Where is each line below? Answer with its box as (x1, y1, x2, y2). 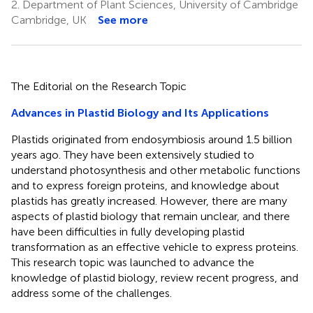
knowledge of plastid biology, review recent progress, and (11, 270, 298, 284)
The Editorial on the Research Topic (11, 79, 187, 93)
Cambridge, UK (11, 13, 87, 27)
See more (98, 13, 148, 27)
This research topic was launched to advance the (11, 255, 254, 269)
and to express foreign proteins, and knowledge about (11, 178, 279, 192)
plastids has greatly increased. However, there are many (11, 194, 287, 208)
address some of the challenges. (11, 286, 172, 300)
